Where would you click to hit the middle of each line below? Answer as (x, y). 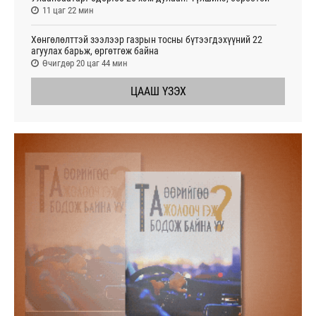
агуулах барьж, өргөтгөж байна (95, 50)
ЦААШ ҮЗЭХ (158, 91)
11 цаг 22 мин (68, 10)
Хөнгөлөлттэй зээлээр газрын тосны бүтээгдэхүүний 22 (147, 39)
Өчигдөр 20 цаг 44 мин (85, 63)
